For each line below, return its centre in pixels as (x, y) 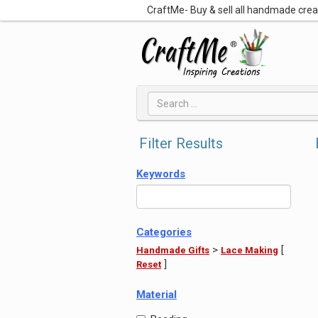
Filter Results (181, 143)
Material (157, 295)
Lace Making (250, 250)
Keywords (161, 174)
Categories (164, 232)
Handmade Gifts (173, 250)
